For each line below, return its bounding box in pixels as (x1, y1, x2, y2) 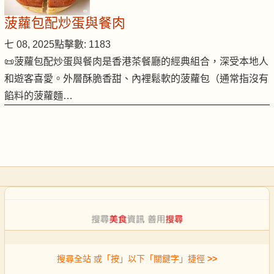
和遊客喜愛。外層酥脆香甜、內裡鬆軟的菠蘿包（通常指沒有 (4, 73, 268, 84)
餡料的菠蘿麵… (4, 91, 73, 102)
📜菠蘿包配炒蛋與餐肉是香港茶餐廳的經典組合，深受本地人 (4, 56, 268, 67)
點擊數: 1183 (54, 39, 111, 50)
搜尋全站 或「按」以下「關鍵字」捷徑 (57, 253, 205, 264)
